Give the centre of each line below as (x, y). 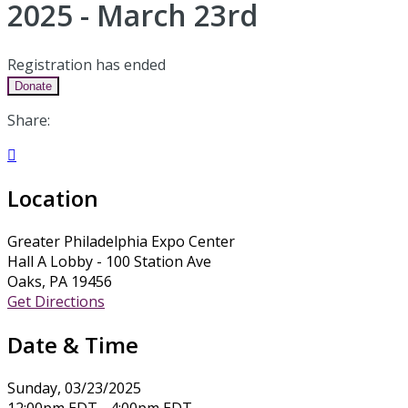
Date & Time (73, 344)
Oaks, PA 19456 (60, 281)
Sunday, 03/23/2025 (74, 388)
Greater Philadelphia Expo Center (121, 241)
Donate (33, 86)
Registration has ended (87, 64)
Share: (29, 120)
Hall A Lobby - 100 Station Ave (109, 261)
